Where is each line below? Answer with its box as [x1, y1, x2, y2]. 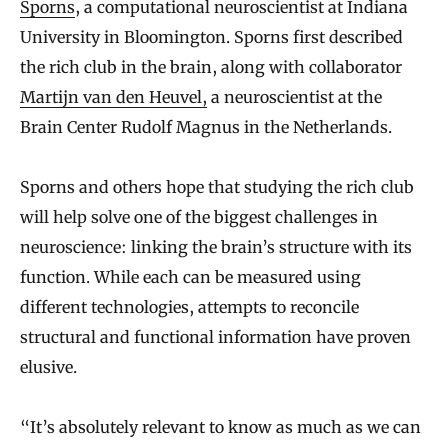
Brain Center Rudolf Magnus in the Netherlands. [20, 117, 392, 138]
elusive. [20, 357, 77, 378]
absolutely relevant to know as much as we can [59, 417, 421, 438]
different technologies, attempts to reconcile [20, 297, 359, 318]
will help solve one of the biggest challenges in [20, 207, 378, 228]
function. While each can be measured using [20, 267, 361, 288]
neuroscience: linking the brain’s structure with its [20, 237, 412, 258]
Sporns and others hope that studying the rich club [20, 177, 414, 198]
